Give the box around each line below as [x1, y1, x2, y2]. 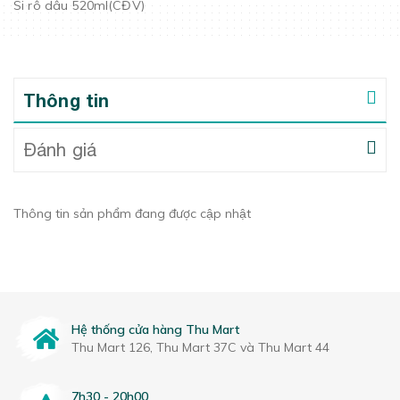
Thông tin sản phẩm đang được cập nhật [13, 204, 251, 221]
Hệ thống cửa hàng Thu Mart [71, 321, 240, 338]
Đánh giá [23, 138, 97, 160]
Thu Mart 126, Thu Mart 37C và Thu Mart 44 [71, 339, 330, 356]
